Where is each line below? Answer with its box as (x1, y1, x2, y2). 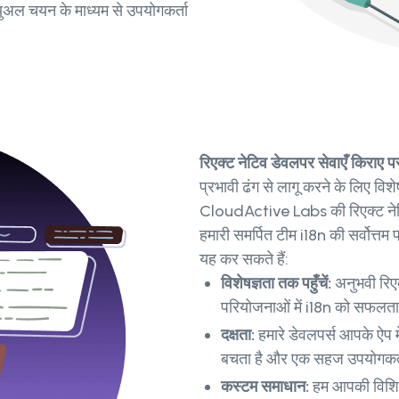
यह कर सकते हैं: (199, 249, 289, 270)
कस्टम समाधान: (221, 377, 313, 397)
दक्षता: (221, 325, 258, 346)
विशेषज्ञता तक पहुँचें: (221, 273, 335, 294)
